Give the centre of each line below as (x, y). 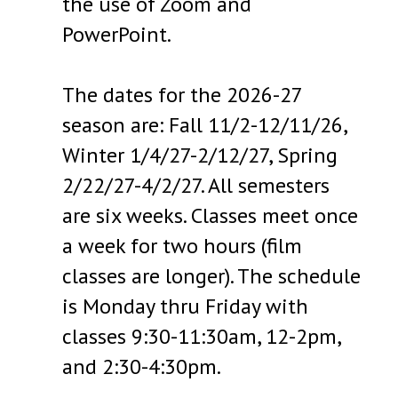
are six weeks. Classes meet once (211, 216)
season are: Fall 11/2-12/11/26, (205, 125)
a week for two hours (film (183, 246)
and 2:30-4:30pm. (142, 367)
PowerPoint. (117, 35)
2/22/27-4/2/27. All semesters (196, 186)
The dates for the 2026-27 (183, 95)
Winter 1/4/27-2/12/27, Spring (200, 155)
